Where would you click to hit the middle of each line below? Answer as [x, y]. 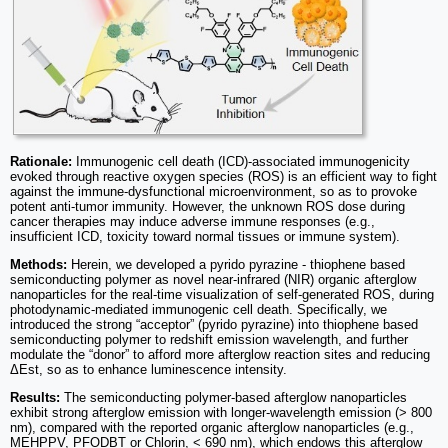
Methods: [38, 264]
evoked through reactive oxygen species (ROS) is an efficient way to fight [223, 176]
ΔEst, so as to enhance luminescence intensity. [148, 369]
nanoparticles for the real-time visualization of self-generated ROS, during [222, 294]
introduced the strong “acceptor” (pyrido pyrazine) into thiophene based [214, 324]
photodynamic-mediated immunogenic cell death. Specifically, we [198, 309]
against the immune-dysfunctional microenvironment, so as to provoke [213, 191]
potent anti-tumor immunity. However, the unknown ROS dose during [207, 206]
